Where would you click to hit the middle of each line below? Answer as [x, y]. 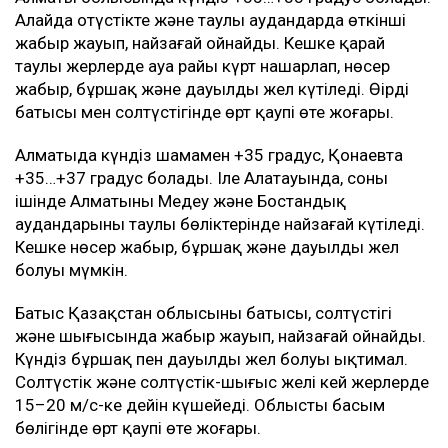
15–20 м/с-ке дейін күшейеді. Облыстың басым [200, 405]
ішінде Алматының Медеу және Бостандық [180, 201]
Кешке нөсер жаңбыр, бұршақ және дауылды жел [207, 247]
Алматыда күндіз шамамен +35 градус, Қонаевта [209, 155]
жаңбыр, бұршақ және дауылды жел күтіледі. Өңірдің [212, 89]
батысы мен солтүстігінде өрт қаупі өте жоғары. [204, 112]
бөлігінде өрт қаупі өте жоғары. [138, 428]
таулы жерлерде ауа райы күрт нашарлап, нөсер [202, 66]
